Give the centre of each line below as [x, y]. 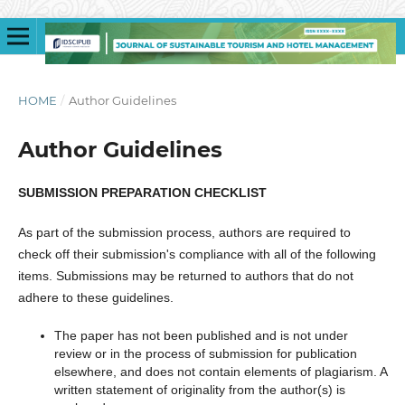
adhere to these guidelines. [95, 297]
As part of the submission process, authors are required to [184, 232]
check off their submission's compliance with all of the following [197, 254]
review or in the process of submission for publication [205, 354]
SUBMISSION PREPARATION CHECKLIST [142, 192]
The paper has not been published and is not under [201, 336]
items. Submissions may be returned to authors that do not [185, 276]
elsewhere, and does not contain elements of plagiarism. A [220, 372]
